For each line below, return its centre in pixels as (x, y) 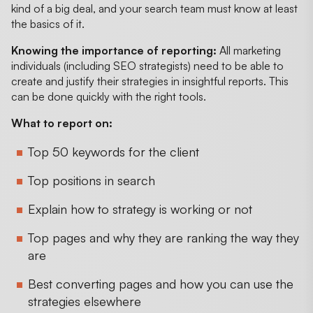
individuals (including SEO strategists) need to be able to (147, 65)
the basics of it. (49, 23)
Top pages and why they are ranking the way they (163, 237)
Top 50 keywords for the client (114, 151)
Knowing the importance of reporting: (115, 50)
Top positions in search (92, 180)
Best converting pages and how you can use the (161, 283)
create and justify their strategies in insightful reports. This (150, 81)
